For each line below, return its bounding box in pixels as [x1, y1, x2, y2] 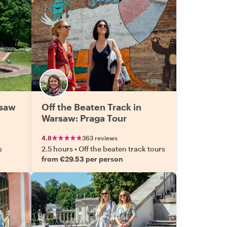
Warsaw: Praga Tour [42, 112, 127, 124]
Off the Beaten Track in [42, 101, 141, 112]
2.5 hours [42, 144, 73, 153]
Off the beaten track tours [79, 144, 165, 153]
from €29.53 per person [42, 155, 123, 163]
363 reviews [82, 134, 118, 141]
